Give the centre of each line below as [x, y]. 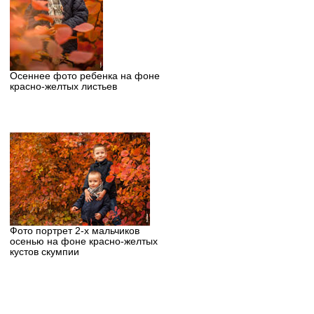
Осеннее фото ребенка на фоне [84, 76]
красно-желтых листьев [63, 86]
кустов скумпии [44, 252]
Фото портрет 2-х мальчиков [74, 231]
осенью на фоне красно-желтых [83, 242]
